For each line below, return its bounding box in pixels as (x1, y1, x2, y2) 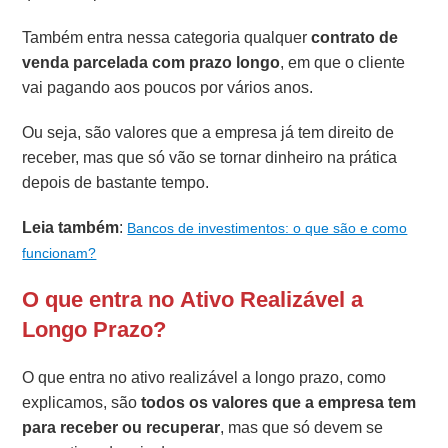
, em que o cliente (280, 50, 406, 74)
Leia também (22, 215, 120, 239)
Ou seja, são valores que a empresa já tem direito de (22, 120, 395, 144)
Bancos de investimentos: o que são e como (127, 217, 408, 238)
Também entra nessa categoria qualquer (22, 25, 312, 49)
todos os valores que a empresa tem (141, 390, 417, 414)
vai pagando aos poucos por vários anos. (22, 75, 314, 99)
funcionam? (22, 242, 97, 263)
